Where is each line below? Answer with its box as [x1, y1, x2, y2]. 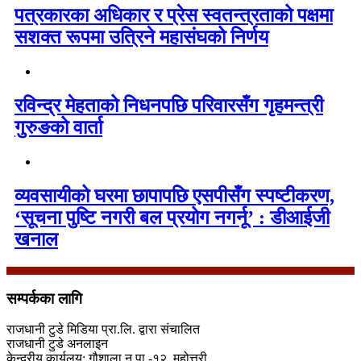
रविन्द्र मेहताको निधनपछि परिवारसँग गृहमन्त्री [15, 95, 323, 117]
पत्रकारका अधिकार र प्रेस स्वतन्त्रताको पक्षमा [15, 5, 333, 27]
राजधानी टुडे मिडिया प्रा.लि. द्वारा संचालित [6, 322, 200, 337]
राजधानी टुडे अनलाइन [6, 337, 108, 351]
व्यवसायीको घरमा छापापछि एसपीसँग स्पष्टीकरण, [15, 185, 334, 206]
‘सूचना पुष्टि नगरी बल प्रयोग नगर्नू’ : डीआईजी [15, 207, 330, 228]
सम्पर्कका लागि [6, 289, 82, 307]
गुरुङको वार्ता [15, 117, 102, 139]
